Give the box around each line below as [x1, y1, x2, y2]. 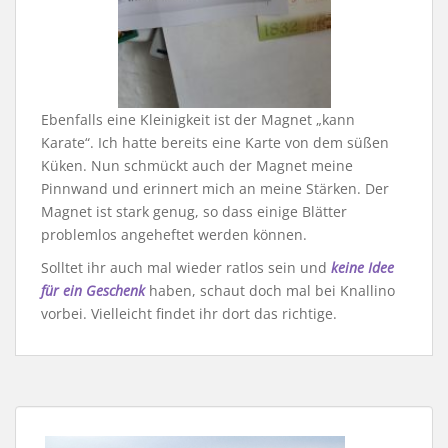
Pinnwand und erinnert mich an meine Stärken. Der [41, 178, 389, 198]
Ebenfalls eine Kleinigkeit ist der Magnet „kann [41, 109, 355, 129]
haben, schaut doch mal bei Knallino [145, 280, 395, 300]
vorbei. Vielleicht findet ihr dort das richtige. [41, 303, 337, 323]
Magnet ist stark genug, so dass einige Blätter [41, 201, 347, 221]
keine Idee [331, 257, 394, 277]
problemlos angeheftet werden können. [41, 224, 307, 244]
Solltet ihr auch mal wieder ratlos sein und [41, 257, 331, 277]
